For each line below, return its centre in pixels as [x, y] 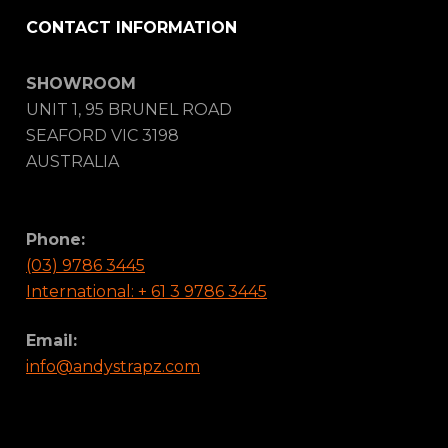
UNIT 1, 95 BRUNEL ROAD [129, 109]
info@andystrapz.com [113, 366]
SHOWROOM [81, 83]
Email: [51, 340]
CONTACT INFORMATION [131, 27]
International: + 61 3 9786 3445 [146, 291]
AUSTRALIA [72, 161]
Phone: [55, 239]
